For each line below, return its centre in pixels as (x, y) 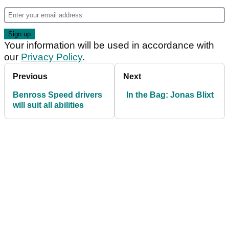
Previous (30, 77)
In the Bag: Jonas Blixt (170, 95)
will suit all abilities (48, 105)
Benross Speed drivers (58, 95)
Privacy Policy (52, 57)
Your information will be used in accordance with (109, 45)
